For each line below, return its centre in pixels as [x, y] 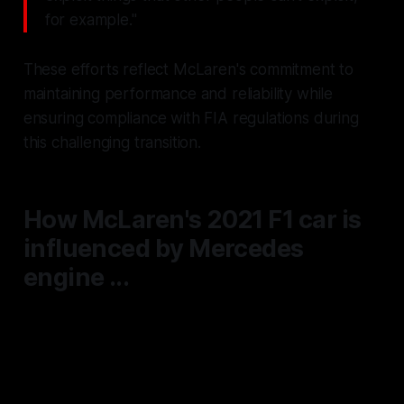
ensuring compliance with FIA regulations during [191, 118]
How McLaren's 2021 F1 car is [192, 219]
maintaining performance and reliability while [178, 93]
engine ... [76, 277]
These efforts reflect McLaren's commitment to [188, 69]
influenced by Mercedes [163, 248]
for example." [91, 19]
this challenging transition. [112, 142]
